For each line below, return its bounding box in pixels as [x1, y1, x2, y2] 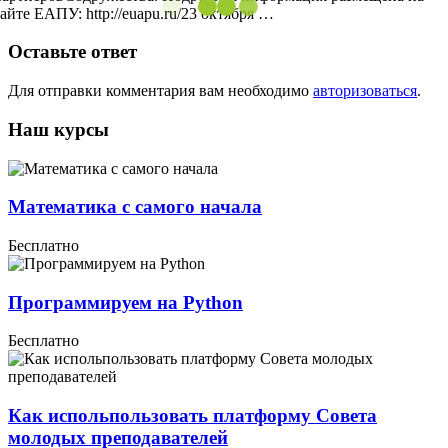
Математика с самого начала [8, 196, 262, 218]
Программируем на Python [8, 291, 243, 313]
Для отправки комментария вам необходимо [8, 82, 313, 100]
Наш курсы [8, 118, 109, 140]
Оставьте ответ [8, 41, 137, 63]
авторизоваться [313, 82, 417, 100]
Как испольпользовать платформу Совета [8, 405, 377, 427]
